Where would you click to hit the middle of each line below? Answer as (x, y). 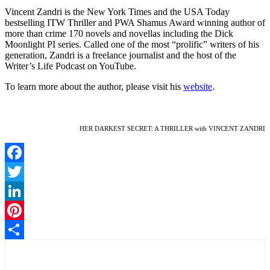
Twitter (18, 190)
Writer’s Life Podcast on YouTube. (71, 66)
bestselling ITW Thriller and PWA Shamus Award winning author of (135, 22)
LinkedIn (22, 210)
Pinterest (21, 229)
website (198, 86)
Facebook (24, 171)
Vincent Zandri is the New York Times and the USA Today (117, 11)
